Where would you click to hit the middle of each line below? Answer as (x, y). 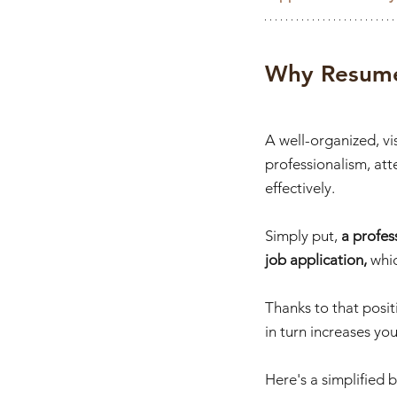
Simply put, (303, 236)
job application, (318, 260)
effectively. (302, 188)
